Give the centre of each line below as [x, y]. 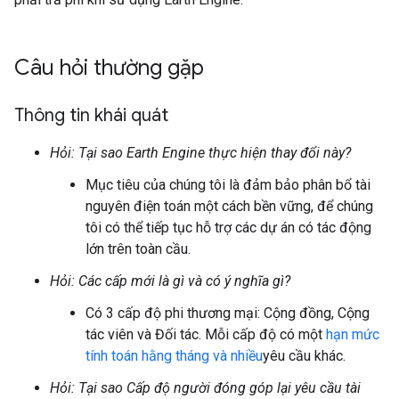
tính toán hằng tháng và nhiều [174, 356]
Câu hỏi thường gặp [109, 68]
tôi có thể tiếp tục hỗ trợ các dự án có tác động [228, 228]
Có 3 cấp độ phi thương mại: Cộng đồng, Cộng [228, 313]
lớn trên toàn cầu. [138, 249]
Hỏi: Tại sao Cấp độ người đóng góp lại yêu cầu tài [205, 388]
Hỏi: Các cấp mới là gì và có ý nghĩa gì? [170, 281]
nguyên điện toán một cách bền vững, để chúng [229, 206]
